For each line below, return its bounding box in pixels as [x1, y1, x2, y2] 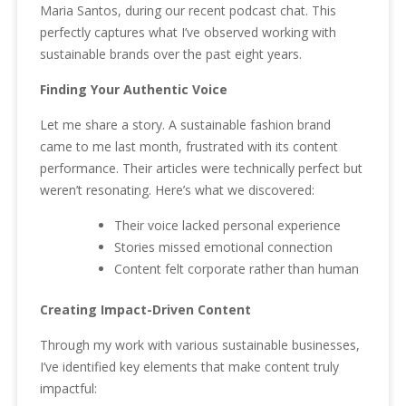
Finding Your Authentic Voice [40, 81, 228, 99]
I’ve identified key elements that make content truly [40, 358, 340, 376]
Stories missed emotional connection [114, 238, 333, 256]
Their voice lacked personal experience [114, 217, 342, 235]
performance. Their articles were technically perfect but [40, 159, 363, 178]
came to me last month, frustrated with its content [40, 138, 339, 156]
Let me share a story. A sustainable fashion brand [40, 116, 332, 134]
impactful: [40, 380, 98, 398]
